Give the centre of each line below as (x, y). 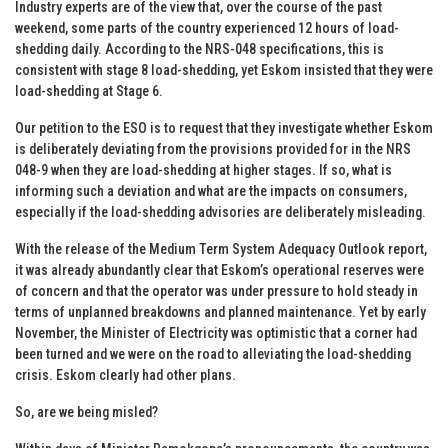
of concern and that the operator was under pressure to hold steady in (216, 290)
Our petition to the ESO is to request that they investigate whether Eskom (224, 127)
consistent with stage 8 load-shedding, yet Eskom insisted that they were (224, 69)
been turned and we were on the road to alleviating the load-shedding (213, 353)
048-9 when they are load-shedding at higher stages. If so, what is (203, 169)
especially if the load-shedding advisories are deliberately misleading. (220, 211)
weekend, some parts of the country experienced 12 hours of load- (207, 27)
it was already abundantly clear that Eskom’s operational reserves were (219, 269)
